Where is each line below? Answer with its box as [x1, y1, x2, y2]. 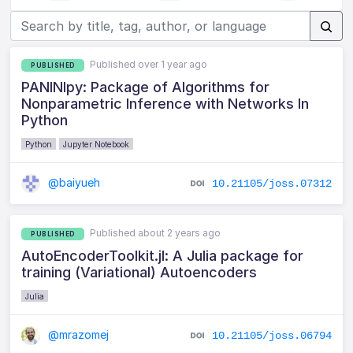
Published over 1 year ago [90, 58, 208, 70]
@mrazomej [45, 327, 110, 341]
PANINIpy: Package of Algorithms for [21, 78, 270, 95]
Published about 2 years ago [90, 226, 221, 239]
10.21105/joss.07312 [211, 176, 332, 190]
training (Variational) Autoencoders [21, 263, 258, 281]
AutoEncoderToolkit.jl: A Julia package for [21, 247, 304, 264]
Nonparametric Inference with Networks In [21, 95, 310, 112]
